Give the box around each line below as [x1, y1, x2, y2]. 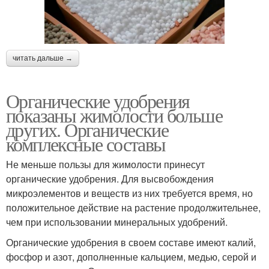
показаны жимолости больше [6, 102, 222, 128]
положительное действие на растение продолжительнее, [6, 201, 261, 215]
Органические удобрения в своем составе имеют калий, [6, 235, 256, 250]
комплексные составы [6, 131, 166, 157]
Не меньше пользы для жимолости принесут [6, 157, 205, 172]
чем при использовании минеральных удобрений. [6, 215, 228, 229]
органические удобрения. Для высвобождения [6, 172, 214, 186]
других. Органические [6, 116, 168, 143]
